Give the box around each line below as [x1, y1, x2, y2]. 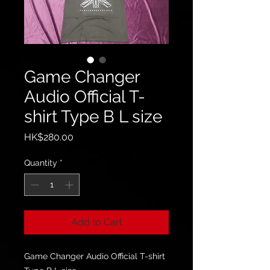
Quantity [24, 158, 57, 168]
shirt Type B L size [24, 107, 162, 127]
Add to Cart [71, 216, 122, 228]
